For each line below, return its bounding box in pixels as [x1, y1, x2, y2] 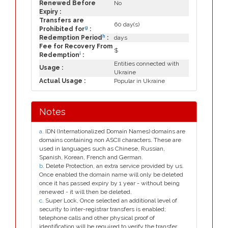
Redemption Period [39, 34, 102, 41]
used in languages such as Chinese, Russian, [39, 145, 165, 152]
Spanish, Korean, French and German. [39, 154, 143, 161]
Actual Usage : [39, 77, 85, 84]
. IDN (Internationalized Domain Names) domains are [42, 128, 185, 135]
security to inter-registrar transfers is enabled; [39, 206, 166, 213]
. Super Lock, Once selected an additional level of [42, 197, 177, 204]
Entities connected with [114, 60, 179, 67]
